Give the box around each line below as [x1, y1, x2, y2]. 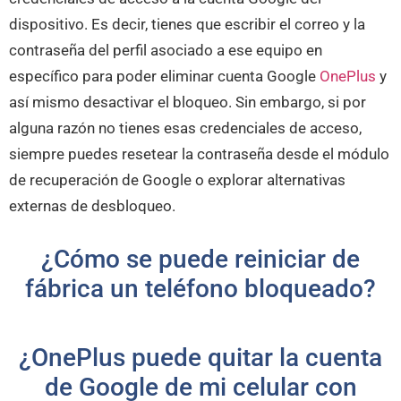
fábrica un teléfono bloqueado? [25, 274, 376, 304]
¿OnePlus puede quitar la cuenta [19, 343, 382, 373]
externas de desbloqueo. [9, 197, 175, 216]
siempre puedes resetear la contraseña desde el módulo [9, 145, 389, 164]
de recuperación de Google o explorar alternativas [9, 171, 346, 190]
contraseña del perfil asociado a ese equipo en [9, 41, 322, 60]
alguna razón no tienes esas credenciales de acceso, [9, 119, 362, 138]
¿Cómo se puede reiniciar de [41, 244, 360, 275]
